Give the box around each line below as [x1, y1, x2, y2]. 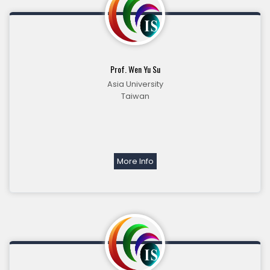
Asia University [107, 79, 163, 90]
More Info [116, 156, 154, 167]
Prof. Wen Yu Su [110, 63, 160, 76]
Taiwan [121, 91, 149, 102]
